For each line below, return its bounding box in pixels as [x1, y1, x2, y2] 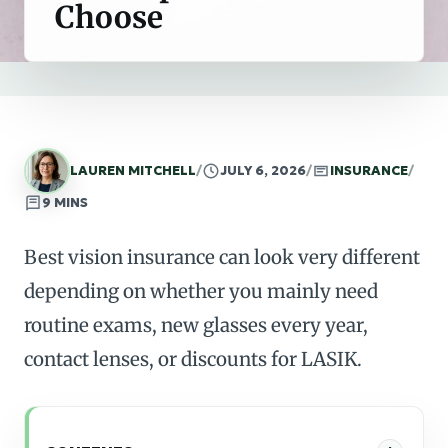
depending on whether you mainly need [24, 279, 378, 303]
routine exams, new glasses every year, [24, 313, 368, 337]
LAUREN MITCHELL [70, 162, 196, 179]
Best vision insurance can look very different [24, 245, 420, 269]
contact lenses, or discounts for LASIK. [24, 347, 362, 371]
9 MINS [42, 194, 88, 211]
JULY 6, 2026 [220, 162, 306, 179]
